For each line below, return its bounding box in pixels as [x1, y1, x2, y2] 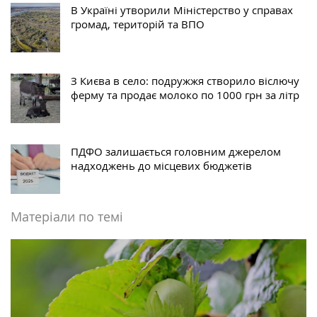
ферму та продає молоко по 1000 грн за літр [71, 88, 299, 103]
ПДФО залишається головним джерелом [71, 144, 281, 159]
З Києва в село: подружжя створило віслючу [71, 74, 299, 88]
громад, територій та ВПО [71, 17, 204, 32]
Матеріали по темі [11, 208, 123, 226]
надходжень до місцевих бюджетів [71, 158, 252, 173]
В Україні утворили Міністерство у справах [71, 3, 293, 18]
